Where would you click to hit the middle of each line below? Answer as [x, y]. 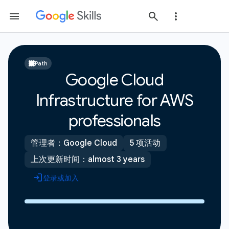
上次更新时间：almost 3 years [88, 159]
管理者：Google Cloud [74, 143]
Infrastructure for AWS [114, 100]
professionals [114, 121]
